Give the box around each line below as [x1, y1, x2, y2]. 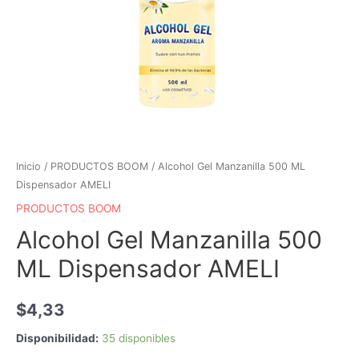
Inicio [16, 159, 41, 172]
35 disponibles [102, 332, 175, 345]
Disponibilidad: [16, 332, 99, 345]
